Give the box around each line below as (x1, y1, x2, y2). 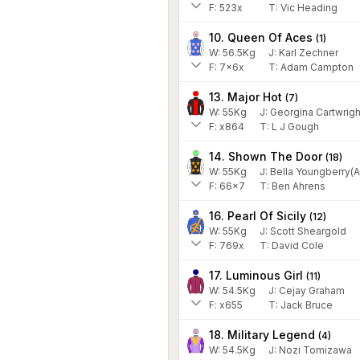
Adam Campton (280, 60, 354, 73)
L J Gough (272, 120, 319, 133)
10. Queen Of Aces (209, 30, 313, 44)
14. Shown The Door (209, 149, 322, 163)
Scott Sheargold (270, 224, 346, 237)
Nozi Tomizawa (279, 343, 352, 356)
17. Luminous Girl (209, 268, 303, 282)
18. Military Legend (209, 327, 315, 342)
